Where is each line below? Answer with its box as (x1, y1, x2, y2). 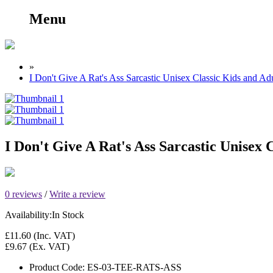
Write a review (49, 188, 105, 199)
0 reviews (5, 188, 42, 199)
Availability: (5, 209, 52, 220)
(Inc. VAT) (31, 230, 75, 241)
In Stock (52, 209, 84, 220)
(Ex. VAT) (27, 241, 69, 252)
